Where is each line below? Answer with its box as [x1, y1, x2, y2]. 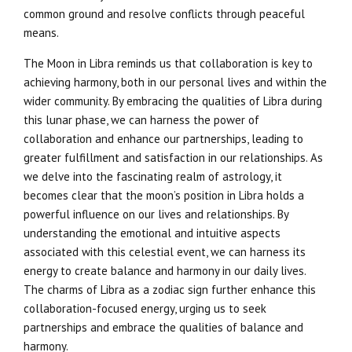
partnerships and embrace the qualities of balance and [24, 319, 303, 335]
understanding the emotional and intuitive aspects [24, 225, 280, 240]
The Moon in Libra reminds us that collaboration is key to [24, 55, 313, 71]
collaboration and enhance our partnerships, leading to [24, 130, 303, 146]
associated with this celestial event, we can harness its [24, 244, 306, 259]
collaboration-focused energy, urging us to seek [24, 300, 266, 316]
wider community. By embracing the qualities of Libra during [24, 93, 322, 108]
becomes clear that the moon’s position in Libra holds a [24, 187, 304, 203]
